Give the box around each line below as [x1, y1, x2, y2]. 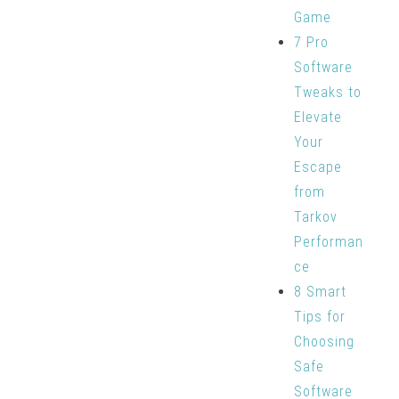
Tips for [293, 308, 346, 325]
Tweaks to [293, 84, 362, 101]
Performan [293, 233, 363, 250]
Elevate [293, 109, 342, 126]
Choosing [293, 333, 354, 350]
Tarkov [293, 208, 338, 225]
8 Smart [293, 283, 346, 300]
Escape [293, 159, 342, 175]
